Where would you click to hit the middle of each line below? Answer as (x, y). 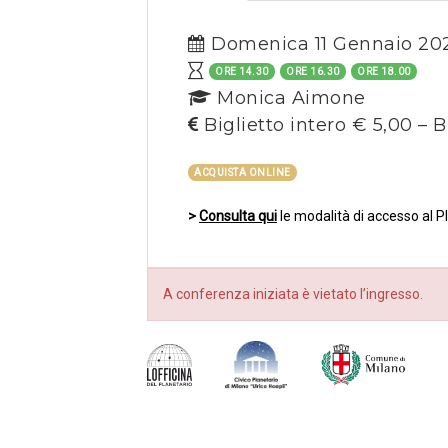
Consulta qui (238, 216)
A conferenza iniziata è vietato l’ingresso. (293, 294)
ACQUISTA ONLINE (242, 172)
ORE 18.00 (384, 71)
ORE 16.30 (313, 71)
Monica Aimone (288, 98)
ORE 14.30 (242, 71)
